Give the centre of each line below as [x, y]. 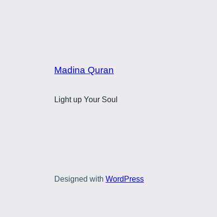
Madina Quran [84, 70]
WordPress [125, 179]
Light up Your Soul [86, 100]
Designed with [80, 179]
